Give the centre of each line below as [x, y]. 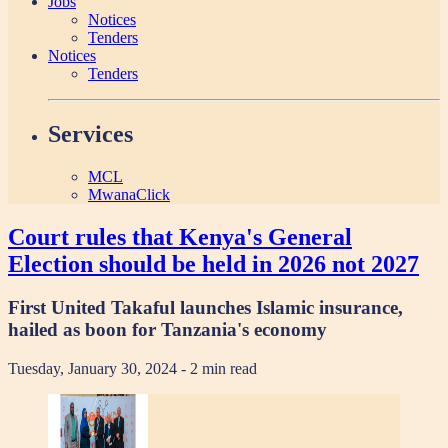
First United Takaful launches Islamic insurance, [205, 308]
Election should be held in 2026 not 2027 [213, 263]
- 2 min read [219, 369]
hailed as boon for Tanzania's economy [167, 330]
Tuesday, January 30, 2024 [94, 369]
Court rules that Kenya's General [180, 236]
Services [90, 133]
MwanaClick [129, 194]
